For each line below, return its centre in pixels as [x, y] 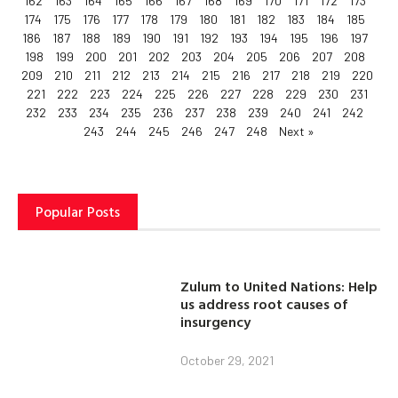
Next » [297, 131]
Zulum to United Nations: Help [279, 286]
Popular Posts [78, 212]
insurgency [216, 321]
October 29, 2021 [227, 360]
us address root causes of [264, 303]
